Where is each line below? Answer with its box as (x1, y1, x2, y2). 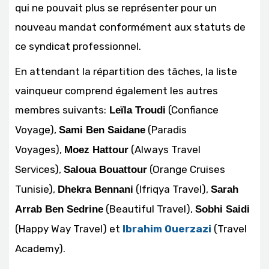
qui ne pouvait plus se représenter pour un (15, 2, 217, 14)
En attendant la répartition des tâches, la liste (15, 65, 237, 78)
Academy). (15, 243, 65, 255)
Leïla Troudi (106, 104, 166, 116)
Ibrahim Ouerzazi (122, 223, 211, 235)
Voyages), (15, 144, 64, 156)
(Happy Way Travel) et (15, 223, 122, 235)
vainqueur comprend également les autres (15, 85, 218, 97)
